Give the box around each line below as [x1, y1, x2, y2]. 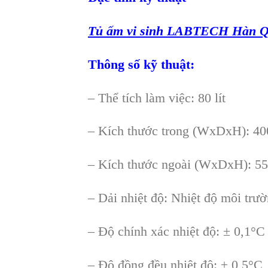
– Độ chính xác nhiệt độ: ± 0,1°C [88, 223, 265, 239]
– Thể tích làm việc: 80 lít [88, 90, 226, 105]
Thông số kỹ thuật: [88, 56, 194, 72]
